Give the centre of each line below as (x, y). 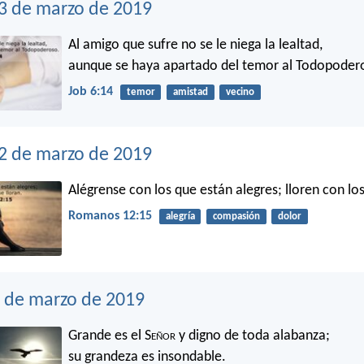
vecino (240, 92)
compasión (236, 216)
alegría (180, 216)
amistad (190, 92)
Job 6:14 (91, 91)
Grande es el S (110, 336)
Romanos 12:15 (110, 216)
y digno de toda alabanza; (253, 336)
